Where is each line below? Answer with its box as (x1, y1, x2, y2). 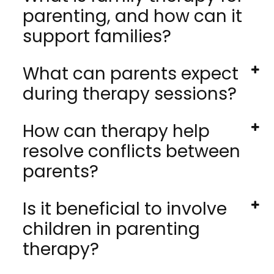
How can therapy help (23, 119, 210, 144)
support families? (23, 24, 172, 49)
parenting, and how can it (23, 4, 243, 29)
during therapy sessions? (23, 82, 237, 106)
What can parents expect (23, 62, 239, 86)
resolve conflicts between (23, 139, 241, 164)
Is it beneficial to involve (23, 197, 228, 221)
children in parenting (23, 217, 201, 242)
